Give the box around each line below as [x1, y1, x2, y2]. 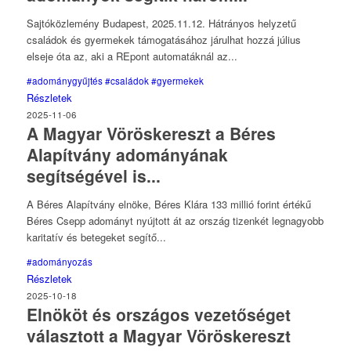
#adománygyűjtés [26, 74, 103, 87]
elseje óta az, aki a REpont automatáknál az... [26, 48, 237, 63]
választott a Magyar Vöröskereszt [26, 324, 291, 348]
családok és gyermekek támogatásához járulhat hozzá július [26, 31, 301, 47]
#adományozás [26, 255, 92, 269]
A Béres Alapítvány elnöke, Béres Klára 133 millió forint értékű [26, 196, 311, 212]
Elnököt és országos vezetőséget [26, 302, 291, 327]
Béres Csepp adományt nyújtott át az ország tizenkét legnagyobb [26, 212, 324, 228]
